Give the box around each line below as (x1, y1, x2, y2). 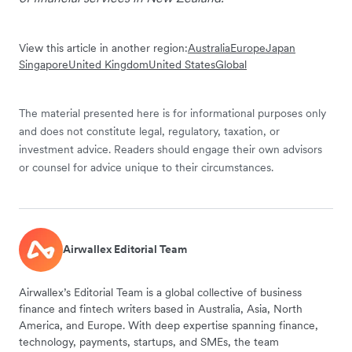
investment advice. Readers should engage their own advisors (19, 141, 322, 156)
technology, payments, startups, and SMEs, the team (19, 334, 279, 349)
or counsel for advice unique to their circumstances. (19, 159, 273, 174)
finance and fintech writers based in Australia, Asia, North (19, 301, 302, 316)
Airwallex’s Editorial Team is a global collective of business (19, 284, 302, 299)
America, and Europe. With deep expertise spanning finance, (19, 317, 318, 332)
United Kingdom (68, 57, 148, 71)
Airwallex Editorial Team (63, 242, 187, 257)
